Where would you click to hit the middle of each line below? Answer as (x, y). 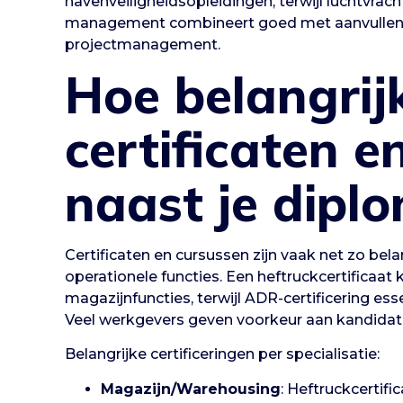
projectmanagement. (143, 44)
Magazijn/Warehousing (191, 389)
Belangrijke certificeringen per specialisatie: (222, 354)
